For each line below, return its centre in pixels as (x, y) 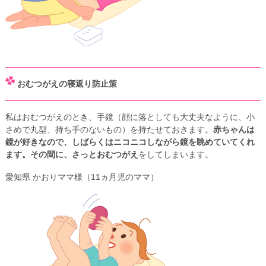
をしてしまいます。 (175, 155)
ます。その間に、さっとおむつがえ (72, 155)
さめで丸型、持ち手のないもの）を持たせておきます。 (109, 130)
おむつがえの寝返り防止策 (67, 83)
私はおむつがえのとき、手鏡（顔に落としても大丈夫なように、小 (130, 117)
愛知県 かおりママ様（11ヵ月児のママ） (82, 177)
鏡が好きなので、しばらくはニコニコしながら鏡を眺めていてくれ (130, 142)
